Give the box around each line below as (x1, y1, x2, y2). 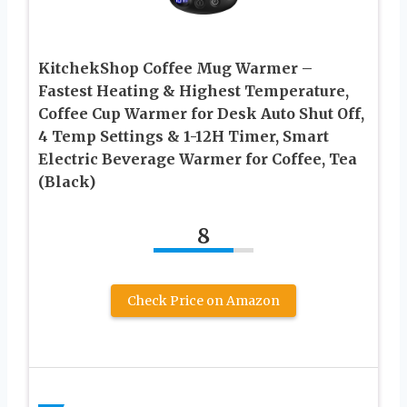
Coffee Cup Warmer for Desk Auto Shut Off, (38, 104, 364, 124)
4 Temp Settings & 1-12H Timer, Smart (38, 127, 329, 146)
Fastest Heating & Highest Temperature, (38, 82, 349, 101)
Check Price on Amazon (127, 293, 280, 310)
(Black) (38, 173, 95, 192)
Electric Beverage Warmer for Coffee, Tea (38, 150, 357, 169)
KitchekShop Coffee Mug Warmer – (38, 59, 313, 78)
